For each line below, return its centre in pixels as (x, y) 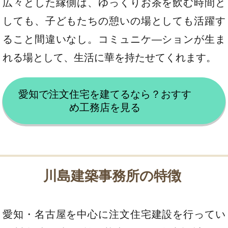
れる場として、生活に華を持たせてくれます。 (109, 58)
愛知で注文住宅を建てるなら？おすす (105, 94)
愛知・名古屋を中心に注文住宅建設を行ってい (114, 215)
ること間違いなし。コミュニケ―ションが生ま (114, 39)
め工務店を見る (105, 107)
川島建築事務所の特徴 (112, 176)
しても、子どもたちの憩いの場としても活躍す (114, 21)
